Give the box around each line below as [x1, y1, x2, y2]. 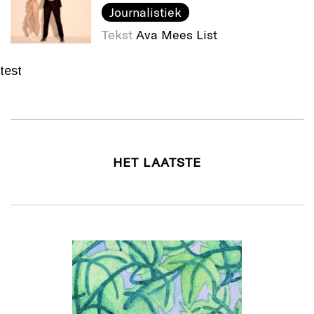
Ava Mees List [136, 27, 217, 43]
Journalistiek [109, 4, 182, 20]
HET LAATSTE [113, 154, 201, 170]
